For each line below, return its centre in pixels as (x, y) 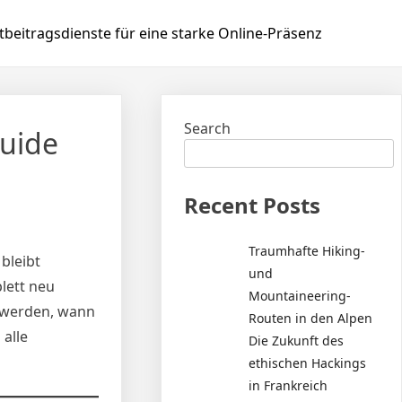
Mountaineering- (300, 295)
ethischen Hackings (308, 363)
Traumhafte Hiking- (307, 250)
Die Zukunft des (297, 340)
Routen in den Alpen (311, 318)
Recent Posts (253, 205)
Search (208, 128)
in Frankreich (288, 385)
